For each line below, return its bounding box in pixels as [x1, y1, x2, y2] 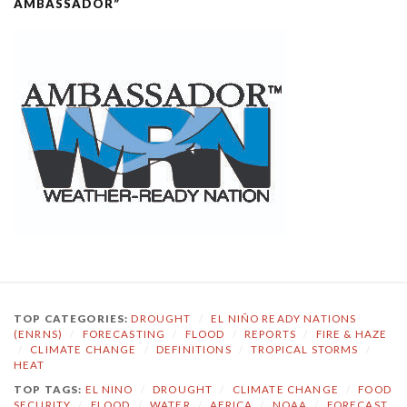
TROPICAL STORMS [251, 342, 359, 355]
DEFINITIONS [155, 342, 232, 355]
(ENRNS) [14, 327, 64, 340]
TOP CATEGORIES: [14, 312, 132, 324]
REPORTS [244, 327, 297, 340]
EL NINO [84, 382, 134, 395]
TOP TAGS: [14, 382, 85, 395]
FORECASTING [82, 327, 166, 340]
